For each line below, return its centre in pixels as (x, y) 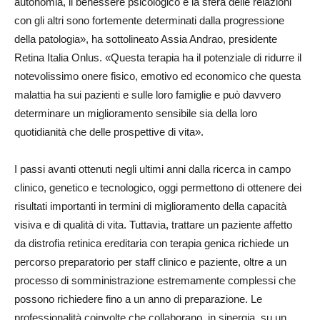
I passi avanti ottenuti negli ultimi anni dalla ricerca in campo (152, 169)
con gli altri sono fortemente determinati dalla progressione (149, 20)
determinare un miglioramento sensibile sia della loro (136, 113)
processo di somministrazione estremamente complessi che (155, 280)
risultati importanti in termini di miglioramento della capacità (150, 206)
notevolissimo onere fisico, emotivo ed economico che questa (157, 76)
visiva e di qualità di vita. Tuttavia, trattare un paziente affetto (153, 225)
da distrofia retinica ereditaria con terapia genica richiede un (151, 243)
